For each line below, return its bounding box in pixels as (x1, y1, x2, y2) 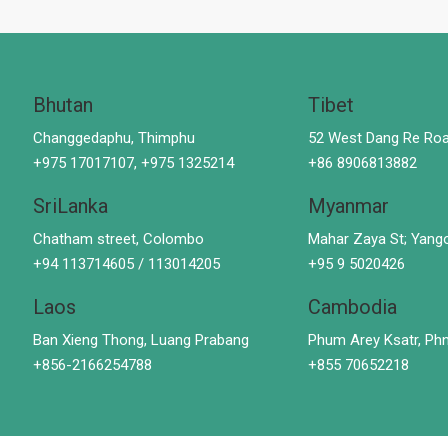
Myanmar (307, 193, 389, 218)
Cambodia (307, 294, 397, 319)
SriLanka (32, 193, 108, 218)
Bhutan (32, 92, 93, 117)
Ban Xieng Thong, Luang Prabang (32, 330, 249, 349)
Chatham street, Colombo (32, 229, 204, 248)
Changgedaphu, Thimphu (32, 128, 195, 147)
